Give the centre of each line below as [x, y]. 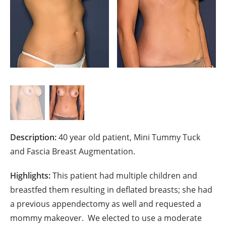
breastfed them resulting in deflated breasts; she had [111, 189]
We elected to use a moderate [144, 218]
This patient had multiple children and [124, 175]
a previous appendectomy [61, 204]
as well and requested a [156, 204]
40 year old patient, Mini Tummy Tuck [129, 137]
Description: [33, 137]
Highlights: [30, 175]
